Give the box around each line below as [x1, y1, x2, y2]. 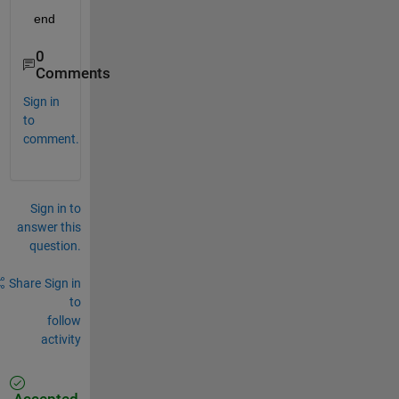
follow [46, 313, 81, 328]
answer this [16, 219, 81, 234]
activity [40, 331, 81, 346]
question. [28, 238, 81, 253]
